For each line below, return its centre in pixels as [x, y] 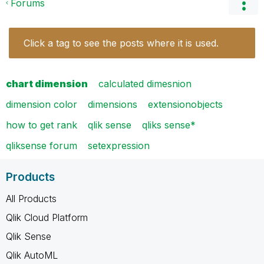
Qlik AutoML [32, 255]
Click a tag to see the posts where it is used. [121, 43]
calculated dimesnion [145, 83]
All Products [31, 198]
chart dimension [47, 83]
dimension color [42, 104]
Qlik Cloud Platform [47, 217]
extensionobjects [185, 104]
